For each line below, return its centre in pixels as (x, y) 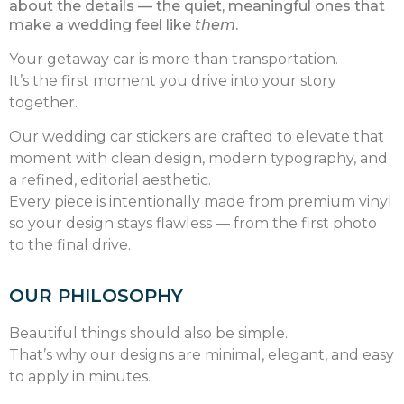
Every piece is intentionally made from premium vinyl (201, 202)
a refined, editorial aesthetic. (110, 180)
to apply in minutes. (80, 377)
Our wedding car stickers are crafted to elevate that (197, 137)
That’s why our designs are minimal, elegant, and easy (202, 355)
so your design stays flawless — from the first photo (193, 224)
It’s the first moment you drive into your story (173, 80)
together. (43, 102)
